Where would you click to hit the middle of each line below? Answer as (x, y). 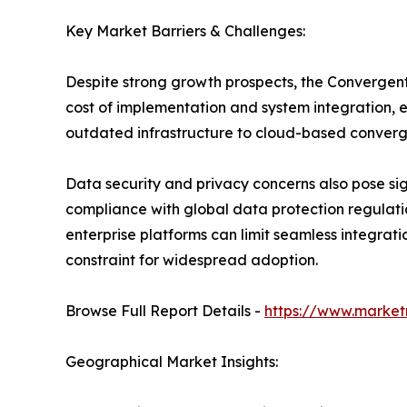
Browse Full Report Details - (165, 311)
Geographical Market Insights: (172, 362)
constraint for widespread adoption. (192, 260)
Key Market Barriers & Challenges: (185, 31)
